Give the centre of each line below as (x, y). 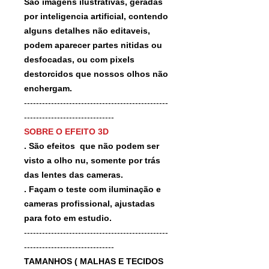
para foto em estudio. (68, 218)
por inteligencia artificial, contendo (96, 16)
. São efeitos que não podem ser (92, 146)
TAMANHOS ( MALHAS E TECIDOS (94, 261)
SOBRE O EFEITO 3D (66, 131)
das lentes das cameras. (74, 174)
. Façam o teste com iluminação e (92, 189)
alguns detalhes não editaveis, (88, 30)
